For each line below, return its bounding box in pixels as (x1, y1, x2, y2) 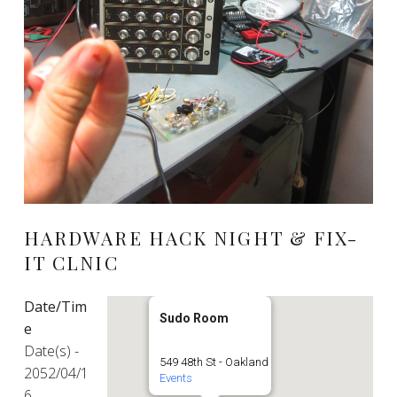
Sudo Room (160, 310, 230, 325)
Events (160, 370, 193, 385)
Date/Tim (23, 296, 87, 316)
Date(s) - (23, 340, 79, 361)
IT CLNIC (23, 249, 119, 275)
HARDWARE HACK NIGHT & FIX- (23, 224, 359, 250)
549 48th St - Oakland (160, 354, 269, 369)
